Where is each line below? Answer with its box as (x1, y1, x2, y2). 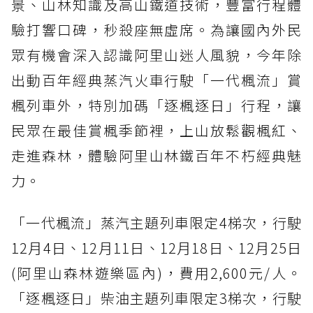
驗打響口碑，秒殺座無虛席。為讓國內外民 (11, 19, 302, 40)
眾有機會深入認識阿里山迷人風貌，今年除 (11, 44, 302, 65)
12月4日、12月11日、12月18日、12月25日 (11, 237, 302, 258)
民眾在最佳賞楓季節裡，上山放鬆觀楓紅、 (11, 119, 302, 140)
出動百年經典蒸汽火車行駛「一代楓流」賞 (11, 69, 302, 90)
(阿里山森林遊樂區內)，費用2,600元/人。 (11, 262, 302, 283)
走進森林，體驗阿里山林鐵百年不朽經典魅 (11, 145, 302, 166)
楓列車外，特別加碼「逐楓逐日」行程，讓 (11, 94, 302, 115)
